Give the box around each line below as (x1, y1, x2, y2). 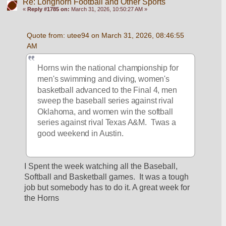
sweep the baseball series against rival (37, 96, 174, 105)
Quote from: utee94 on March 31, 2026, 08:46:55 (26, 31, 184, 40)
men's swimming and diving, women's (37, 74, 170, 83)
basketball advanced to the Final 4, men (37, 85, 178, 94)
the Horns (24, 193, 60, 202)
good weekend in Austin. (37, 129, 124, 138)
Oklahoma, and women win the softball (37, 107, 174, 116)
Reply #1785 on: (27, 6, 70, 13)
